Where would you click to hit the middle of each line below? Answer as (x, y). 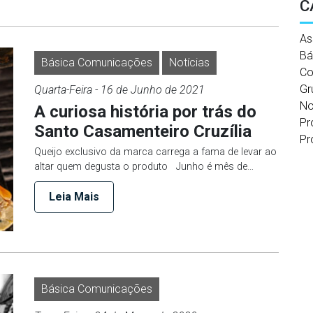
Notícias (189, 63)
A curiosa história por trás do (145, 112)
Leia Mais (74, 197)
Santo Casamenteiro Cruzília (143, 131)
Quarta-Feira (63, 90)
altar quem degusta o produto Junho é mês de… (144, 167)
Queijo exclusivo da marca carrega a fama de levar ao (155, 152)
